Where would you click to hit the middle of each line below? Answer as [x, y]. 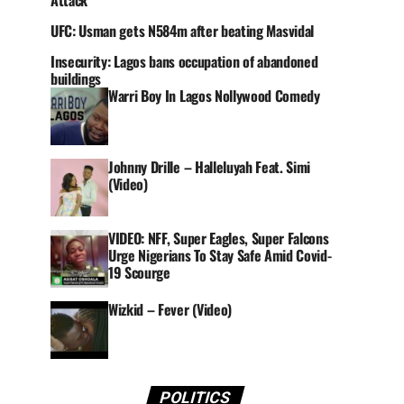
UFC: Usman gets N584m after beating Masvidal [182, 31]
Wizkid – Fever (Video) [170, 309]
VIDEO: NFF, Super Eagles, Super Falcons [219, 238]
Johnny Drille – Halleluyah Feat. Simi [210, 167]
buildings [76, 78]
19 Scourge [139, 272]
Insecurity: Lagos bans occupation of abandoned [184, 61]
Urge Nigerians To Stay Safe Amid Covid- [220, 255]
